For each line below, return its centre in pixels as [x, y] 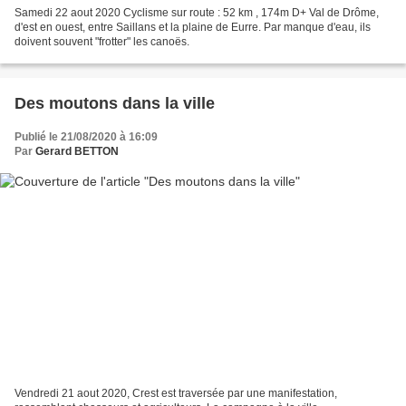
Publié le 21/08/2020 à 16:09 [86, 136]
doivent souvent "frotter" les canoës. [102, 41]
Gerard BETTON [77, 151]
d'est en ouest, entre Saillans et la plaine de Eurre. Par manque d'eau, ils [193, 27]
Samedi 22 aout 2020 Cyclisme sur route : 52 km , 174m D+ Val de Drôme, [197, 12]
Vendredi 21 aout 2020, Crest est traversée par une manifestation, [176, 394]
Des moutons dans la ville [115, 103]
